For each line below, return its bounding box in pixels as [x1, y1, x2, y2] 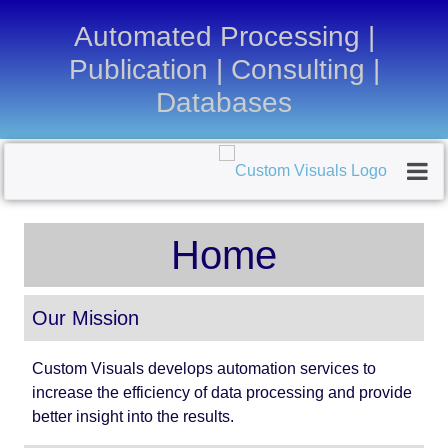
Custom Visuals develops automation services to [32, 360, 376, 377]
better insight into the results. [32, 408, 234, 425]
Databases [156, 87, 292, 118]
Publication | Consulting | [68, 54, 380, 85]
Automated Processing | [73, 21, 375, 52]
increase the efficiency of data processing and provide [32, 384, 412, 401]
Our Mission [32, 307, 139, 329]
